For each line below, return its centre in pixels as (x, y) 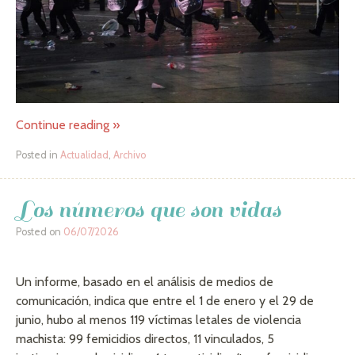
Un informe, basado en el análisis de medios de (145, 281)
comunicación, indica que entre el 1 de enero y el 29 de (165, 300)
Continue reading (64, 124)
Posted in (38, 155)
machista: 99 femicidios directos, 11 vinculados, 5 (145, 338)
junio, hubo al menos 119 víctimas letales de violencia (158, 319)
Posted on (40, 231)
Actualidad (84, 155)
